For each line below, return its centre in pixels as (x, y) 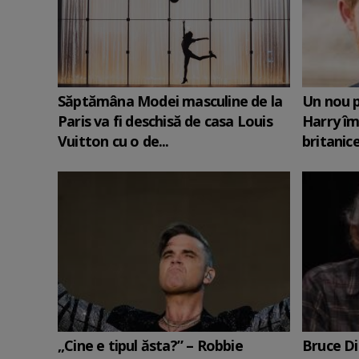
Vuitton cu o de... (113, 141)
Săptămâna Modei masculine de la (170, 101)
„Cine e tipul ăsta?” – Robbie (150, 345)
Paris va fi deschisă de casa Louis (165, 121)
